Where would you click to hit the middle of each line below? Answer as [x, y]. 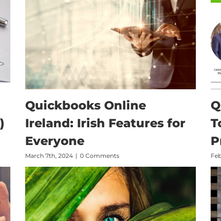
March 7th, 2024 [49, 156]
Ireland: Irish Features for [105, 123]
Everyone [55, 141]
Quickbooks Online [85, 106]
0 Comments [99, 156]
